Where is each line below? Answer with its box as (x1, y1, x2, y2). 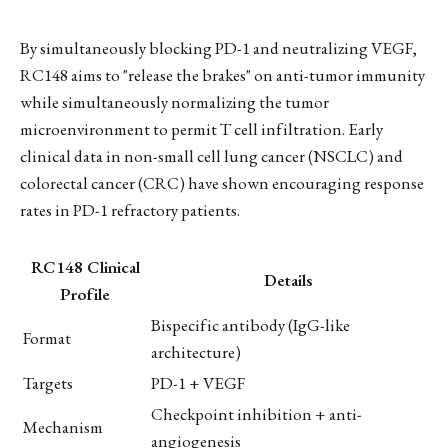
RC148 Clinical (30, 255, 140, 278)
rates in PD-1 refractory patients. (20, 198, 240, 221)
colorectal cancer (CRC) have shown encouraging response (20, 171, 424, 194)
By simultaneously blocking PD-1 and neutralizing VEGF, (20, 36, 417, 59)
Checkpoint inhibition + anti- (151, 402, 362, 425)
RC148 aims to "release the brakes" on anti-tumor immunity (20, 63, 425, 86)
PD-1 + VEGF (151, 371, 245, 394)
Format (23, 326, 71, 349)
